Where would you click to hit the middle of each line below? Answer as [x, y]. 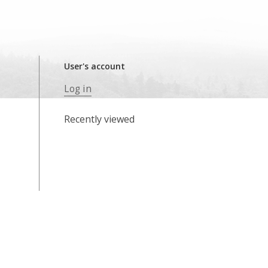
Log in [78, 89]
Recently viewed [100, 119]
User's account [95, 66]
